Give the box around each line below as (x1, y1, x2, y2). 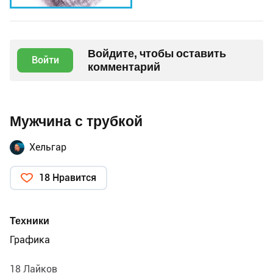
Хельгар (29, 141, 66, 154)
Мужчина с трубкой (10, 113, 143, 130)
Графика (10, 234, 50, 246)
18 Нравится (39, 172, 96, 184)
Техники (10, 215, 49, 227)
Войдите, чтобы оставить (88, 47, 226, 60)
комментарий (88, 60, 160, 74)
